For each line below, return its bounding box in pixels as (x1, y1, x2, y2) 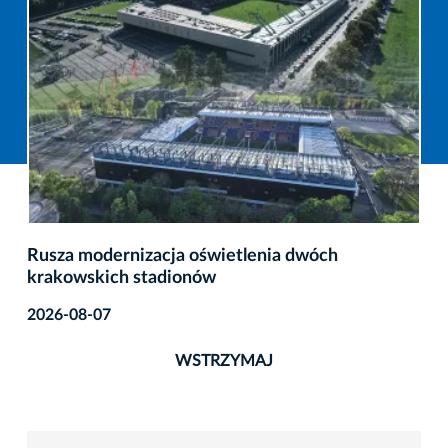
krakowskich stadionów (27, 268, 216, 287)
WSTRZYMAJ (175, 352, 273, 369)
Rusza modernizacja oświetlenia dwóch (27, 246, 338, 265)
